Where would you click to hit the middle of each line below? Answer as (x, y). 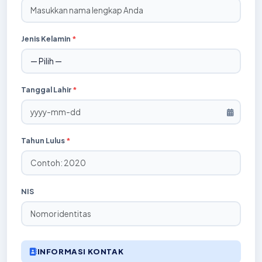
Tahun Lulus (44, 140)
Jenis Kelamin (46, 39)
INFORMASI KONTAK (80, 251)
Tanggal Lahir (47, 89)
